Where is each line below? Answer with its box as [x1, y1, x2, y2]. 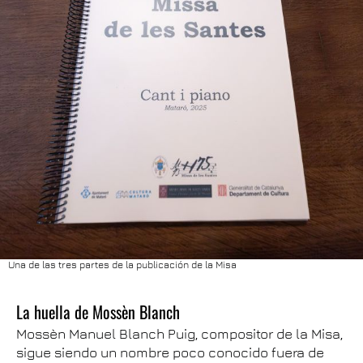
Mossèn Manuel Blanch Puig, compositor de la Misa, [16, 325, 343, 342]
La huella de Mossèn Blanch [16, 299, 180, 324]
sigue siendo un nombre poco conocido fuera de [16, 344, 324, 361]
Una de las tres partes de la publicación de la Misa [8, 258, 237, 271]
